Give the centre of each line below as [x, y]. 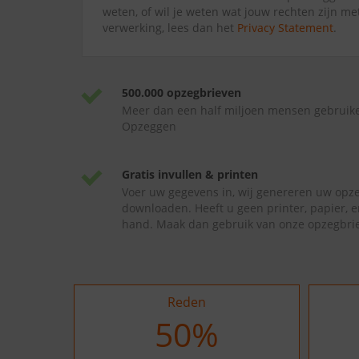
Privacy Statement [285, 28]
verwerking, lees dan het [170, 28]
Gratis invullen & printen [190, 174]
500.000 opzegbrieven [182, 93]
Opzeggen [149, 126]
